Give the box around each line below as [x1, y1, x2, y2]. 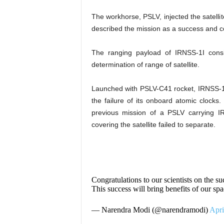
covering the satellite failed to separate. [91, 120, 215, 128]
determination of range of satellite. [91, 60, 199, 68]
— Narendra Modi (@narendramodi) [91, 205, 209, 214]
